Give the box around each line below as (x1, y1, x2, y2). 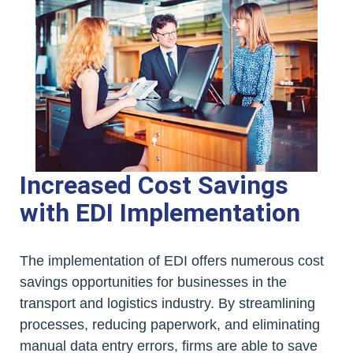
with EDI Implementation (20, 198, 300, 229)
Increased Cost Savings (20, 170, 288, 201)
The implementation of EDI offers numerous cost (20, 253, 324, 269)
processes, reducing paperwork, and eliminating (20, 317, 320, 333)
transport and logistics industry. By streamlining (20, 295, 315, 312)
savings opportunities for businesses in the (20, 274, 287, 291)
